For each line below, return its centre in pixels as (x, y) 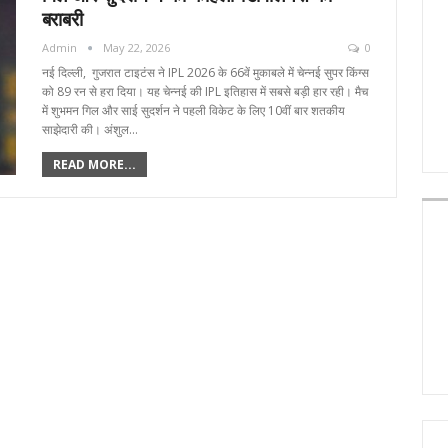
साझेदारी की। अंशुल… (89, 130)
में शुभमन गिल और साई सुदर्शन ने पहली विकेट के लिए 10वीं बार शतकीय (193, 111)
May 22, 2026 (136, 48)
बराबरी (62, 19)
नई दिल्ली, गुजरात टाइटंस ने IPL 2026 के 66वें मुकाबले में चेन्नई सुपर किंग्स (205, 73)
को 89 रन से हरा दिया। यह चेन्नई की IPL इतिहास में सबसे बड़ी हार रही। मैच (204, 92)
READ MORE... (94, 165)
